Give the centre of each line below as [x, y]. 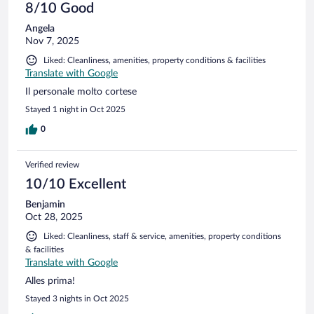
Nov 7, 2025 [52, 41]
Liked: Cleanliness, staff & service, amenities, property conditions [162, 236]
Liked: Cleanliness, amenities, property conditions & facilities [155, 60]
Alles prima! [50, 281]
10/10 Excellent [76, 184]
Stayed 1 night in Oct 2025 [75, 109]
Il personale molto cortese [81, 91]
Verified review [52, 164]
